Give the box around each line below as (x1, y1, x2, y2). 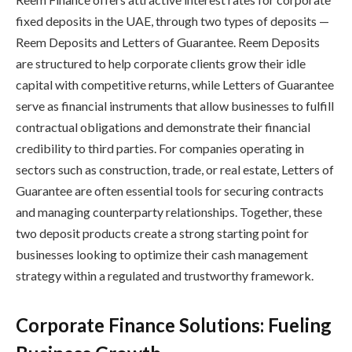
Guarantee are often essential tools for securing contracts (16, 182, 324, 198)
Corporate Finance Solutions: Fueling (16, 313, 332, 337)
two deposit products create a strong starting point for (16, 225, 309, 240)
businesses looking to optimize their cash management (16, 246, 308, 262)
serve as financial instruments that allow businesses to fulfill (16, 97, 334, 113)
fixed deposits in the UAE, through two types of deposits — (16, 13, 329, 28)
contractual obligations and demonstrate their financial (16, 119, 310, 134)
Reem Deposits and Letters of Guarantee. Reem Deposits (16, 34, 320, 49)
